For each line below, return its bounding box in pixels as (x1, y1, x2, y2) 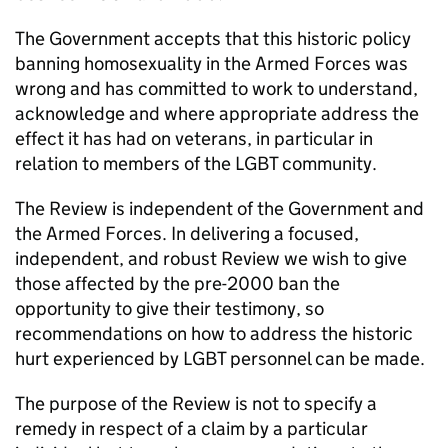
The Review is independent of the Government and (15, 196, 424, 220)
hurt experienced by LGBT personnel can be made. (15, 346, 425, 370)
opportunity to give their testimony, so (15, 296, 324, 320)
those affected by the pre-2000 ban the (15, 271, 340, 295)
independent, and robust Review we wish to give (15, 246, 407, 270)
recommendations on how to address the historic (15, 321, 413, 345)
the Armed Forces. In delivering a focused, (15, 221, 359, 245)
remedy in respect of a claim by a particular (15, 416, 368, 440)
